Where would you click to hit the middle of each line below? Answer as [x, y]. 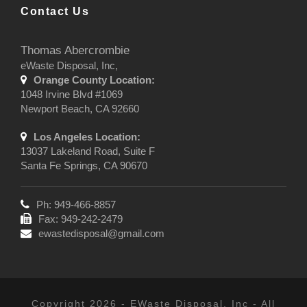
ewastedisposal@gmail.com [101, 233]
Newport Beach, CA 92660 [80, 108]
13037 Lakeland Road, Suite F [88, 151]
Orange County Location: [94, 79]
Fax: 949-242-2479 [81, 219]
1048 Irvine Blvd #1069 [72, 94]
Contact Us [55, 11]
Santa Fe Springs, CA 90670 [84, 165]
